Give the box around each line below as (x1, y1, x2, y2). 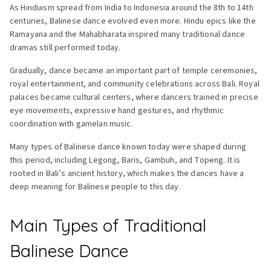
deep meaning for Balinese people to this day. (10, 180, 181, 193)
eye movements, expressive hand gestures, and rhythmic (10, 104, 224, 117)
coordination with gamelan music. (10, 117, 133, 130)
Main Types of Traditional (10, 214, 206, 236)
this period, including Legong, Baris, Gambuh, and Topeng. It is (10, 154, 241, 166)
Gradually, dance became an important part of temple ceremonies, (10, 64, 258, 77)
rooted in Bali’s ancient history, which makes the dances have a (10, 167, 244, 180)
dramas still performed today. (10, 41, 121, 54)
